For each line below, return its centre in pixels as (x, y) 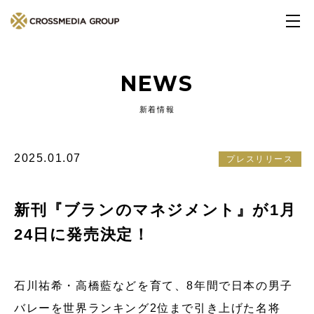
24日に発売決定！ (82, 234)
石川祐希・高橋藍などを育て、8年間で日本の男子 (153, 286)
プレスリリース (260, 159)
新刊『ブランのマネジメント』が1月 (155, 210)
